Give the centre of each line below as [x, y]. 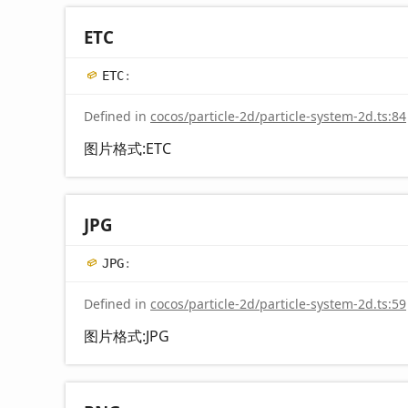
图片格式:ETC [127, 148]
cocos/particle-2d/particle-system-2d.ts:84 [278, 116]
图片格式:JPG [127, 336]
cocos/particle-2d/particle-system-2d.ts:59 [278, 303]
